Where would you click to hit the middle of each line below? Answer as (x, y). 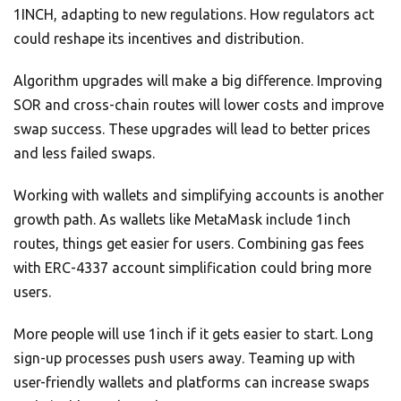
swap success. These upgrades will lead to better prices (192, 128)
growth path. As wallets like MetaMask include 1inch (182, 219)
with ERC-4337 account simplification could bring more (192, 267)
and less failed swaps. (84, 153)
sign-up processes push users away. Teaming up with (184, 358)
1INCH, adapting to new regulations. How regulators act (194, 14)
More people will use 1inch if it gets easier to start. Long (193, 333)
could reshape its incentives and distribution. (158, 38)
